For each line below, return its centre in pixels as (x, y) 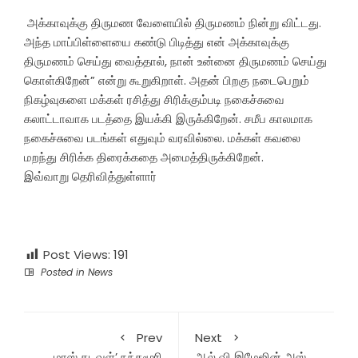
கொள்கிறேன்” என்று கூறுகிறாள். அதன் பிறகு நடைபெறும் (167, 81)
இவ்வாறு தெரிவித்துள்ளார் (90, 177)
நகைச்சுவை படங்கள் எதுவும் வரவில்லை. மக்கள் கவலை (162, 138)
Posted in (63, 272)
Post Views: (77, 255)
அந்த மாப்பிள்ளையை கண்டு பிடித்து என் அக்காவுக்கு (157, 42)
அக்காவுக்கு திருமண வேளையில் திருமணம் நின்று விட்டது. (173, 23)
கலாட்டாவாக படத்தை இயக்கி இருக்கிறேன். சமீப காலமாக (168, 119)
